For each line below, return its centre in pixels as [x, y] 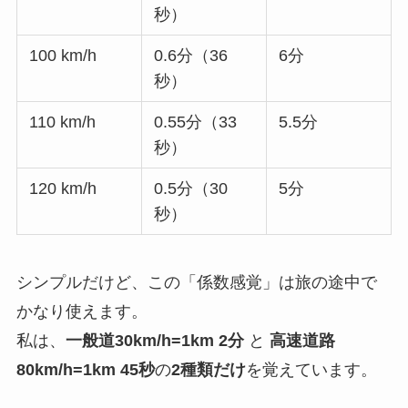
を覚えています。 [311, 370]
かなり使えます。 [82, 312]
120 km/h [63, 189]
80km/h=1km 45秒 [85, 370]
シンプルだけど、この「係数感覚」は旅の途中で [196, 283]
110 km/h [63, 122]
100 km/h [63, 56]
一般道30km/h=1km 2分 [157, 341]
